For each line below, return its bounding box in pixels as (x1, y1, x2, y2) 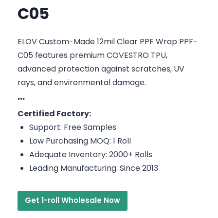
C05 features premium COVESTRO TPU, (18, 49, 167, 61)
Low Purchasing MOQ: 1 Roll (29, 135, 131, 146)
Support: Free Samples (29, 121, 116, 133)
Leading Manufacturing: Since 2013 (29, 162, 158, 174)
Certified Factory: (18, 108, 91, 119)
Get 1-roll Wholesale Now (25, 195, 120, 205)
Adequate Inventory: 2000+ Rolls (29, 148, 152, 160)
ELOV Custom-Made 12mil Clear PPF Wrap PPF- (18, 36, 198, 47)
